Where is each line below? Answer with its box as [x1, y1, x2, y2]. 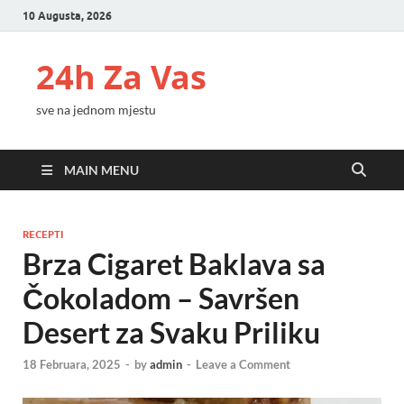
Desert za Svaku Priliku [23, 315, 320, 350]
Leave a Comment [196, 357, 290, 372]
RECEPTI [23, 228, 63, 241]
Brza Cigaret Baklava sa [23, 246, 326, 281]
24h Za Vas [36, 55, 207, 99]
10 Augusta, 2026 [23, 8, 112, 23]
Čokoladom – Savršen [23, 280, 299, 316]
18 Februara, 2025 [23, 357, 121, 372]
